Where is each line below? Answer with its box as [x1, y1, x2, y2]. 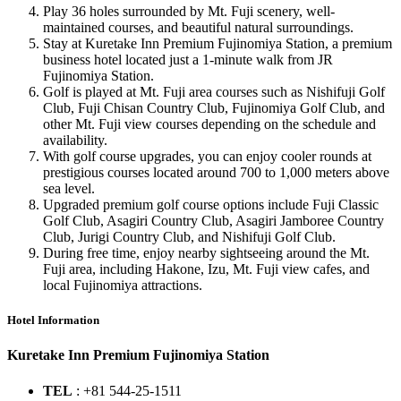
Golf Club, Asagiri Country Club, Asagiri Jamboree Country [43, 213, 384, 229]
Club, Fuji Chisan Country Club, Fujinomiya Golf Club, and [43, 100, 385, 116]
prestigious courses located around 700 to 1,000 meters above [43, 165, 389, 181]
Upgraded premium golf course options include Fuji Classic [43, 197, 379, 213]
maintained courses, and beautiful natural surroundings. [43, 20, 354, 36]
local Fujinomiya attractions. [43, 277, 202, 294]
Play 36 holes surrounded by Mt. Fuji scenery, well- [43, 4, 335, 20]
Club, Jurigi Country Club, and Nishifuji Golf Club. [43, 229, 336, 245]
